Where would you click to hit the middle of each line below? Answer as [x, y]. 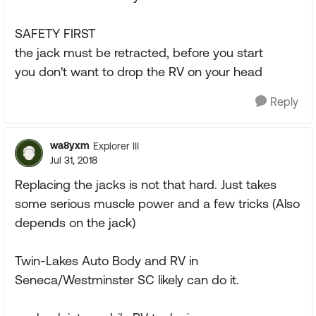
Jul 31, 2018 [74, 160]
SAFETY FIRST [55, 34]
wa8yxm [70, 145]
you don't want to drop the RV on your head [139, 72]
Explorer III [116, 146]
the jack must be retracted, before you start [139, 53]
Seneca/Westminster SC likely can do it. [127, 280]
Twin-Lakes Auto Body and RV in [107, 261]
